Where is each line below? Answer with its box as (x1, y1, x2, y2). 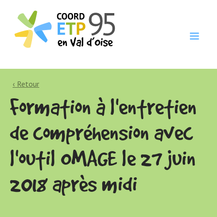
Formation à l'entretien (10, 93, 197, 121)
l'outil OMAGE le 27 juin (10, 144, 196, 172)
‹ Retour (13, 79, 39, 89)
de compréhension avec (10, 119, 193, 146)
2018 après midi (10, 170, 137, 198)
